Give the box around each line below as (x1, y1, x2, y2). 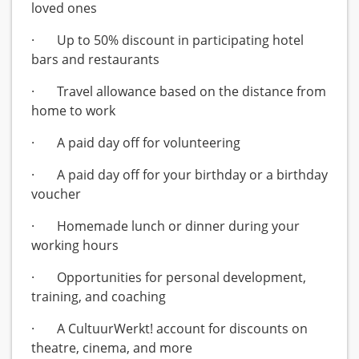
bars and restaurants (31, 50, 163, 69)
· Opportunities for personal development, (31, 268, 306, 287)
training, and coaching (31, 288, 169, 306)
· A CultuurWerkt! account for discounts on (31, 320, 308, 338)
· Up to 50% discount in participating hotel (31, 31, 304, 50)
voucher (31, 185, 84, 204)
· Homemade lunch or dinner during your (31, 217, 300, 236)
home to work (31, 102, 119, 120)
